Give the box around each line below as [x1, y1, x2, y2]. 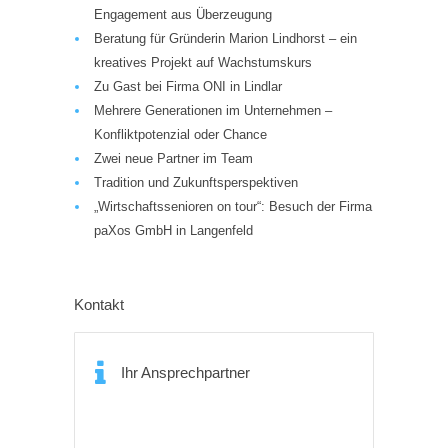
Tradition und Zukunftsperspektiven [94, 175, 298, 190]
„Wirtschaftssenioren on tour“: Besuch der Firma [94, 199, 372, 214]
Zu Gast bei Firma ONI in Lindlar [94, 79, 282, 94]
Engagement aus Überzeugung [94, 7, 272, 22]
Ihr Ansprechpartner [121, 364, 250, 381]
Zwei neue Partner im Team [94, 151, 253, 166]
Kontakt [74, 296, 124, 313]
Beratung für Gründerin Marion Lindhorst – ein [94, 31, 357, 46]
